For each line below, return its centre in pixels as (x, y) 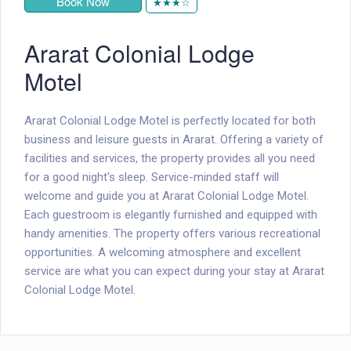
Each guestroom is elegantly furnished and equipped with (171, 215)
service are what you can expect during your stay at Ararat (174, 271)
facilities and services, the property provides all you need (170, 159)
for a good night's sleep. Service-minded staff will (152, 177)
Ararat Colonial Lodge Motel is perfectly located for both (170, 121)
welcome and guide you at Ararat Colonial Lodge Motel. (166, 196)
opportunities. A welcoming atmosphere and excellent (163, 253)
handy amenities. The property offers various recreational (172, 234)
